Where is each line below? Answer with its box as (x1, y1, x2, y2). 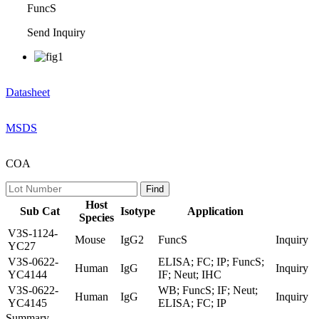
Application (187, 204, 244, 217)
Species (78, 211, 114, 224)
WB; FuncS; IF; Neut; (158, 283, 258, 296)
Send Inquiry (27, 26, 88, 38)
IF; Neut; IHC (158, 268, 221, 281)
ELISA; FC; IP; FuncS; (158, 255, 264, 268)
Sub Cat (20, 204, 60, 217)
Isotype (120, 204, 155, 217)
